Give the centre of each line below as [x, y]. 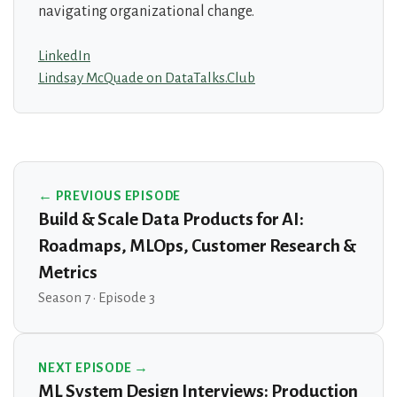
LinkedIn [64, 56]
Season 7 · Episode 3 [97, 298]
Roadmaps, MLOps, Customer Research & [197, 246]
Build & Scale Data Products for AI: [171, 220]
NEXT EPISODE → [94, 368]
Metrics [68, 273]
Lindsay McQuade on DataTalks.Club [147, 78]
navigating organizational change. [146, 11]
